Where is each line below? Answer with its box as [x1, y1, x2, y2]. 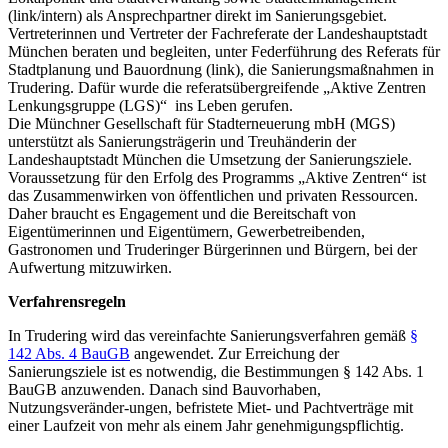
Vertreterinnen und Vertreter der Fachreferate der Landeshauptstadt [8, 24, 427, 42]
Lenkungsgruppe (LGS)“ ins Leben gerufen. [8, 96, 297, 114]
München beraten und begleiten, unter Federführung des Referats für [8, 42, 440, 60]
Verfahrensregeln [8, 292, 126, 310]
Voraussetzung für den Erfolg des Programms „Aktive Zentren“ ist [8, 168, 426, 186]
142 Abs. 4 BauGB [8, 344, 130, 362]
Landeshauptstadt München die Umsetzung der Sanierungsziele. [8, 150, 416, 168]
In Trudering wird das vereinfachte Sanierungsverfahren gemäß [8, 326, 410, 344]
